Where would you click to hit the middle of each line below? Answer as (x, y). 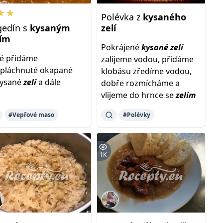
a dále (49, 82)
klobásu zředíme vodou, (146, 71)
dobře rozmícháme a (140, 83)
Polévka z (122, 17)
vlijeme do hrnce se (138, 95)
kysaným (50, 28)
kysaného (164, 17)
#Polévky (136, 115)
